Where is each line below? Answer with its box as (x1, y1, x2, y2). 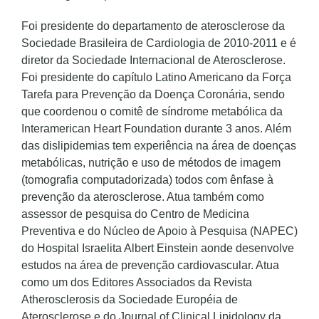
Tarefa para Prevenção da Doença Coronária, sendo (21, 88, 285, 100)
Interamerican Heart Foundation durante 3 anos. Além (21, 122, 291, 135)
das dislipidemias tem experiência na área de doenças (21, 140, 296, 152)
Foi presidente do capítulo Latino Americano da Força (21, 71, 291, 83)
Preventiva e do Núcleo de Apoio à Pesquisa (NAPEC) (21, 225, 298, 237)
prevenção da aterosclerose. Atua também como (21, 191, 264, 203)
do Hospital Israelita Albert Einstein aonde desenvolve (21, 242, 294, 254)
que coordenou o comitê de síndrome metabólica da (21, 105, 283, 117)
